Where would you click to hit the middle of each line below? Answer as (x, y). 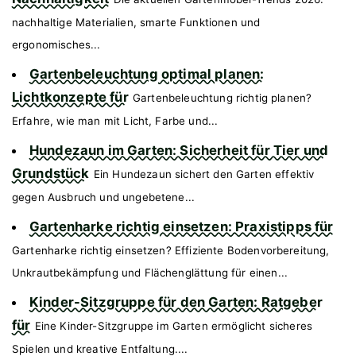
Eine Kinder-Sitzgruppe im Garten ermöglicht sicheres (173, 325)
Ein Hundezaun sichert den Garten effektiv (204, 174)
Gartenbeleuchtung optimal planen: (147, 74)
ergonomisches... (56, 44)
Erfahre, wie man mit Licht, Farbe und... (115, 120)
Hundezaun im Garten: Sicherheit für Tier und (179, 150)
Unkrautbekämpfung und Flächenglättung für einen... (150, 272)
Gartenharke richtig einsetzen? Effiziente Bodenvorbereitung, (171, 250)
